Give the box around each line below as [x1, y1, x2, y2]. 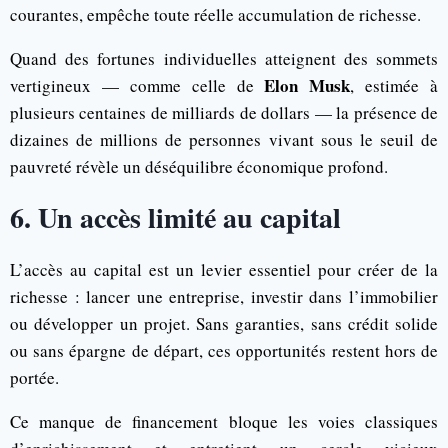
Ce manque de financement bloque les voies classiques [10, 409, 438, 433]
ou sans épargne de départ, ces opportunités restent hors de [10, 338, 438, 362]
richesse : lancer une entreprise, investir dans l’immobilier [10, 284, 438, 308]
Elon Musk [264, 72, 351, 98]
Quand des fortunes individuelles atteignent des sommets [10, 46, 438, 70]
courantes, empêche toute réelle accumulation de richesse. [10, 2, 421, 26]
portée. [10, 365, 59, 389]
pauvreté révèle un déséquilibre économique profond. [10, 154, 388, 178]
